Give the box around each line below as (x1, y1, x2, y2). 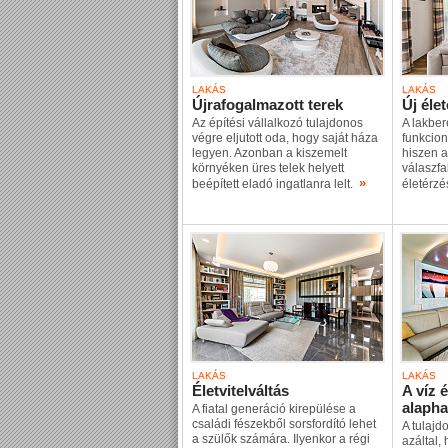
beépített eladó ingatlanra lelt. (192, 177, 359, 191)
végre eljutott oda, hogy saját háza (192, 131, 378, 145)
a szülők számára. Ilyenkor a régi (192, 432, 370, 446)
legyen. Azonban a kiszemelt (192, 146, 347, 160)
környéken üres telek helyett (192, 161, 344, 175)
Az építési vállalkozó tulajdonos (192, 116, 363, 130)
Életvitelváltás (192, 382, 289, 399)
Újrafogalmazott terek (192, 96, 343, 113)
